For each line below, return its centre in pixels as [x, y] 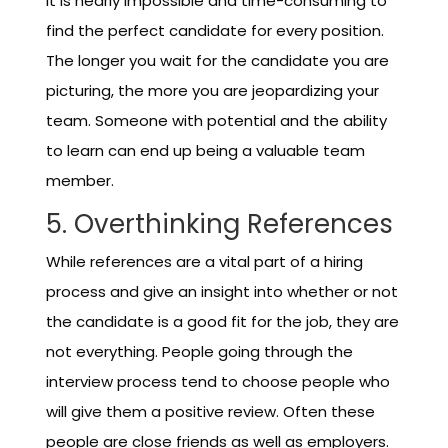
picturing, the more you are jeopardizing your [212, 90]
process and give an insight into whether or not [221, 291]
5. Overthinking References [219, 224]
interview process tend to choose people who [217, 381]
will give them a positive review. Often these [210, 411]
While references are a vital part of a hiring [204, 261]
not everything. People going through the [199, 351]
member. [79, 180]
